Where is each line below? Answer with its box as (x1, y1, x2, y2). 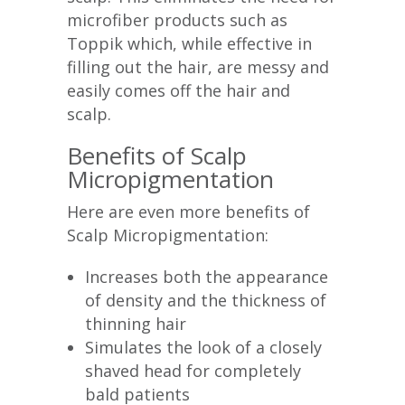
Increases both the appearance (85, 266, 328, 288)
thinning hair (85, 313, 186, 335)
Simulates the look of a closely (85, 336, 322, 359)
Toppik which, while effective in (67, 33, 312, 55)
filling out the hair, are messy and (67, 56, 329, 79)
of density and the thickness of (85, 289, 326, 312)
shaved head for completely (85, 360, 301, 382)
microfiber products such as (67, 9, 287, 32)
